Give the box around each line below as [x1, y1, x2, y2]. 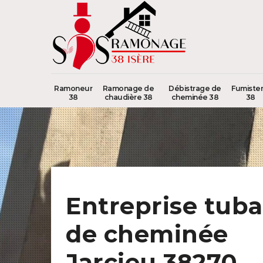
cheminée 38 [171, 93, 219, 102]
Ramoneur [54, 84, 92, 93]
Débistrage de [168, 84, 221, 93]
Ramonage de [102, 84, 154, 93]
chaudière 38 [104, 93, 153, 102]
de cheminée [66, 220, 228, 248]
